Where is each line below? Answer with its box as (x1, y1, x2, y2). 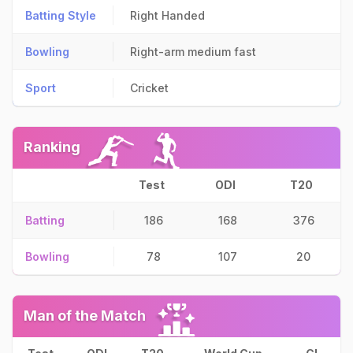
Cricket (130, 81, 169, 95)
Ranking (24, 139, 80, 155)
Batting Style (25, 9, 96, 22)
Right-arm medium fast (130, 45, 256, 58)
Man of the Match (24, 307, 146, 324)
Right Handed (130, 9, 205, 22)
